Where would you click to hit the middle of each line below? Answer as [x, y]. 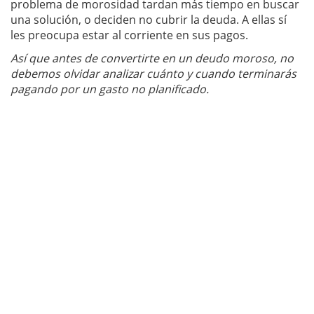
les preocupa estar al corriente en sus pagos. [129, 35]
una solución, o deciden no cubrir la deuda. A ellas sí [149, 20]
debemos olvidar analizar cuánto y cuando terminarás [153, 74]
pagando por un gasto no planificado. [110, 89]
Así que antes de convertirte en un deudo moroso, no [152, 58]
